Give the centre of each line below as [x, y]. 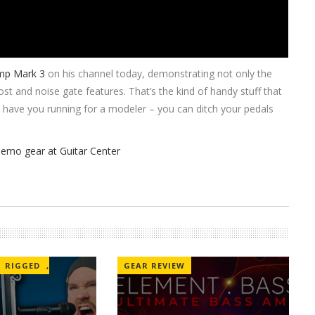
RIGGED [22, 266]
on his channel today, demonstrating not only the [159, 74]
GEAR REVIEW [154, 266]
